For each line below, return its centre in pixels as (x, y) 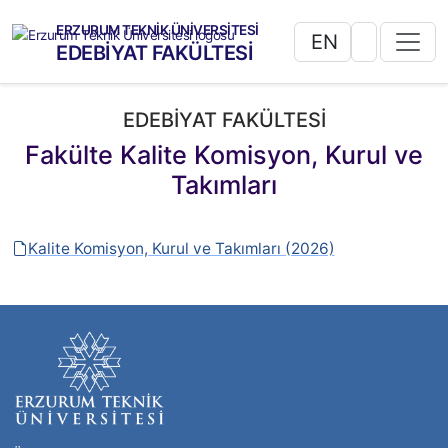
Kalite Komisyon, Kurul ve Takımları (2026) (181, 248)
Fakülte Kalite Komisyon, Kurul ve (224, 155)
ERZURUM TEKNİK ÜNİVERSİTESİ (157, 30)
